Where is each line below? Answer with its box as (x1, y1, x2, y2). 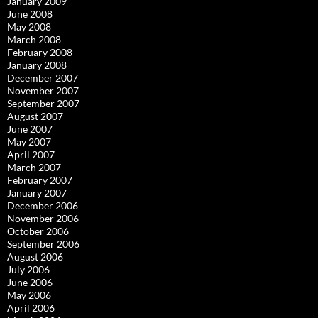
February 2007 (7, 174, 72, 186)
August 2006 (7, 251, 63, 263)
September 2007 (7, 97, 79, 109)
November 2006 (7, 212, 79, 224)
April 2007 (7, 148, 55, 160)
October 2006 (7, 225, 69, 237)
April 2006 (7, 302, 55, 314)
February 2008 (7, 46, 72, 58)
